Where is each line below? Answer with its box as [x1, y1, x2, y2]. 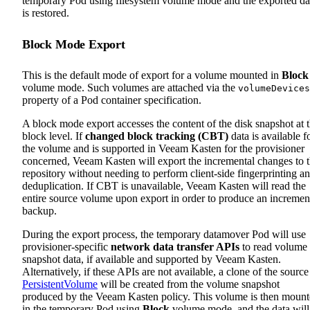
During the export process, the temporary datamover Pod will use [22, 228, 306, 240]
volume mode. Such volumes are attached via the [22, 81, 238, 93]
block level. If [22, 129, 85, 142]
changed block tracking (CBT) [85, 129, 228, 142]
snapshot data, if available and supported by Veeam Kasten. [22, 253, 281, 265]
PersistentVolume [22, 277, 98, 290]
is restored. [22, 6, 69, 19]
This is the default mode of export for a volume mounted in [22, 69, 282, 81]
